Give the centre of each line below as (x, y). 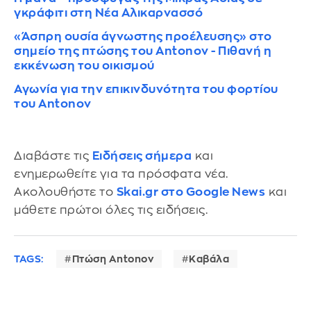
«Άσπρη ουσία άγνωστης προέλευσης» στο (143, 36)
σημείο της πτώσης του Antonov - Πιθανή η (143, 51)
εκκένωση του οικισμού (84, 65)
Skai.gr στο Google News (191, 192)
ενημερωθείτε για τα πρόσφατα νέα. (121, 174)
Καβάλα (209, 259)
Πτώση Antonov (112, 259)
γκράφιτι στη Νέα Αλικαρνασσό (108, 12)
